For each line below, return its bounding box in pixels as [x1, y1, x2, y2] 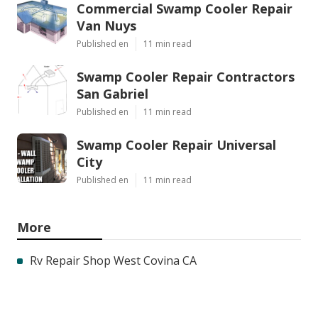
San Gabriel [77, 84, 148, 102]
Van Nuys [77, 16, 136, 34]
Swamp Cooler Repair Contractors [77, 67, 295, 85]
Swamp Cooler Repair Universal [77, 136, 276, 153]
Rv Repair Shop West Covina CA [30, 252, 197, 268]
